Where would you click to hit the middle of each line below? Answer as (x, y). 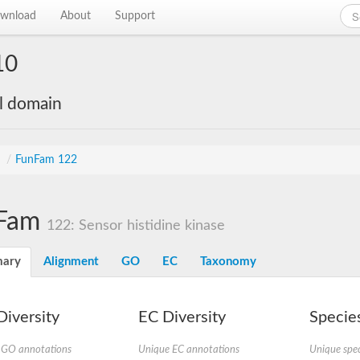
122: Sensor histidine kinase (136, 225)
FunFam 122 (46, 160)
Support (135, 16)
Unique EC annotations (188, 350)
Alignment (71, 262)
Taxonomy (228, 262)
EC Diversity (182, 317)
